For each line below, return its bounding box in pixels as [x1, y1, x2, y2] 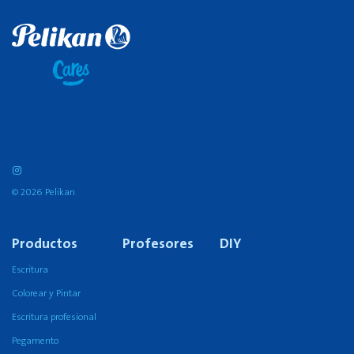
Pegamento [12, 336, 58, 347]
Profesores [122, 235, 194, 253]
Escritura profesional [12, 312, 96, 323]
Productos [12, 235, 77, 253]
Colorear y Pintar [12, 288, 81, 299]
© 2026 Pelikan [12, 187, 75, 198]
